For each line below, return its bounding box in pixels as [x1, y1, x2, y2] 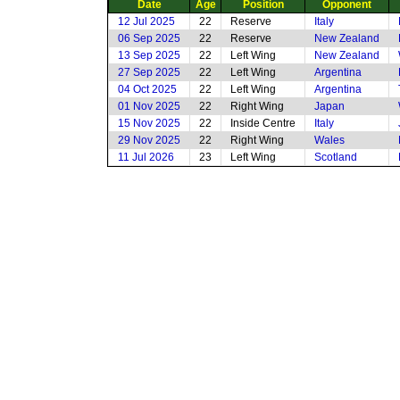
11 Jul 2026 [118, 151, 174, 163]
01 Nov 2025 [118, 100, 180, 112]
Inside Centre [230, 117, 296, 129]
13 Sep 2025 [118, 49, 180, 62]
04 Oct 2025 [118, 83, 177, 96]
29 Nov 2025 [118, 134, 180, 146]
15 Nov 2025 [118, 117, 180, 129]
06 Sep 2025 [118, 32, 180, 45]
